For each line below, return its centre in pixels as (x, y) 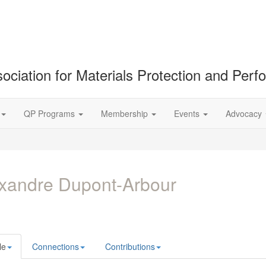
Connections (56, 246)
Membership (126, 113)
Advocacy (245, 113)
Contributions (130, 246)
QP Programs (50, 113)
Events (188, 113)
